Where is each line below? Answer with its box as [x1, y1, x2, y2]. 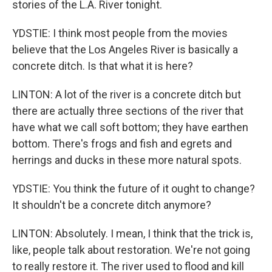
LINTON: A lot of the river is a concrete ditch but [12, 88, 241, 101]
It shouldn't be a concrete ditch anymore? [12, 199, 211, 212]
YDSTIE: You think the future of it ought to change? [12, 182, 255, 195]
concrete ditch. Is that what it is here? [12, 59, 193, 73]
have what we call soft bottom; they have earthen [12, 121, 248, 134]
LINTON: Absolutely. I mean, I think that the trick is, [12, 227, 253, 240]
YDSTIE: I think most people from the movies [12, 27, 228, 40]
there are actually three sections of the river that [12, 104, 243, 118]
